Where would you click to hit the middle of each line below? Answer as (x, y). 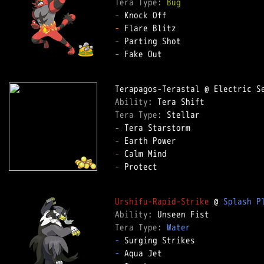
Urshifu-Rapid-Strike (162, 201)
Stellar (188, 115)
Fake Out (146, 54)
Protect (143, 166)
